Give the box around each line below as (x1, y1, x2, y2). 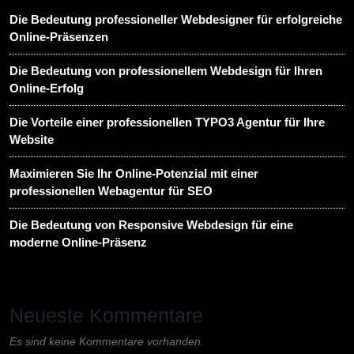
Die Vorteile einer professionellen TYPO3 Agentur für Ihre (9, 115, 325, 130)
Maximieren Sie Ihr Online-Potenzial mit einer (9, 167, 258, 181)
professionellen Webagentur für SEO (9, 184, 213, 198)
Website (9, 133, 54, 147)
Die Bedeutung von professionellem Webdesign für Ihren (9, 64, 322, 78)
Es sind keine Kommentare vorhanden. (9, 335, 204, 348)
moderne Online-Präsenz (9, 235, 147, 250)
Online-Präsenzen (9, 30, 108, 44)
